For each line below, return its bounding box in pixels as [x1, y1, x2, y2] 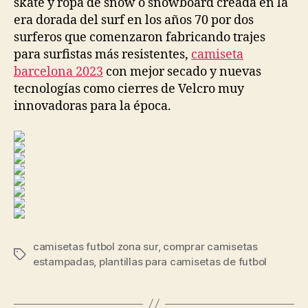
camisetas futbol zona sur [33, 239, 158, 253]
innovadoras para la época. [14, 98, 171, 114]
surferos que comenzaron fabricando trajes [14, 30, 265, 45]
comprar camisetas [163, 239, 258, 253]
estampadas [33, 254, 94, 268]
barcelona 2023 [14, 64, 103, 80]
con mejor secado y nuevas [103, 64, 261, 80]
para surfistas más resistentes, [14, 47, 191, 63]
